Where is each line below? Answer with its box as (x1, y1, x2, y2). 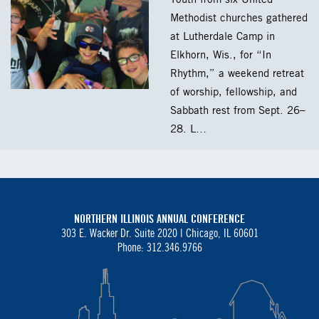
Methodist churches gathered (170, 12, 308, 24)
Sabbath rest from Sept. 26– (170, 105, 305, 117)
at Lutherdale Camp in (170, 31, 275, 43)
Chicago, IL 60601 (185, 226, 258, 240)
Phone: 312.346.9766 (117, 240, 202, 254)
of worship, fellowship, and (170, 86, 297, 98)
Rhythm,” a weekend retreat (170, 68, 304, 80)
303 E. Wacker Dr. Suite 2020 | (61, 226, 186, 240)
